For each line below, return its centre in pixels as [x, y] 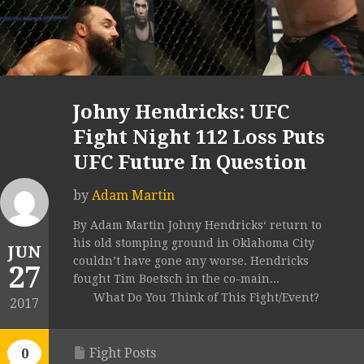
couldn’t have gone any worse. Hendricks [191, 261]
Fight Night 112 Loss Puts [199, 138]
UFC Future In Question [190, 163]
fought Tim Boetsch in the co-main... [176, 279]
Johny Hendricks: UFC [181, 113]
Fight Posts [123, 353]
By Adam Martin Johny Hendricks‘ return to [197, 225]
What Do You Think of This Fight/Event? [206, 298]
